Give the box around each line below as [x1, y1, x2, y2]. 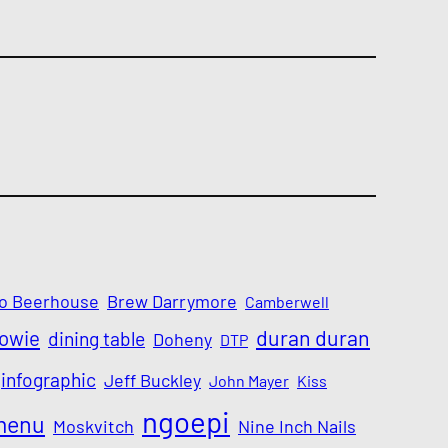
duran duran [256, 325, 370, 351]
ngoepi [142, 404, 230, 440]
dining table [48, 327, 145, 351]
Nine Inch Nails [238, 415, 356, 438]
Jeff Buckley [104, 369, 201, 392]
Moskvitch [53, 415, 134, 438]
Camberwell [245, 292, 329, 312]
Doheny [153, 328, 212, 351]
